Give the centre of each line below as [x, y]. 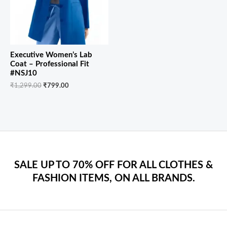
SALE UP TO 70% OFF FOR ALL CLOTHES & [113, 165]
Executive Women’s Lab [51, 55]
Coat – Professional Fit [50, 64]
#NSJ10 [24, 73]
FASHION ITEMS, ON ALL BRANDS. [113, 178]
